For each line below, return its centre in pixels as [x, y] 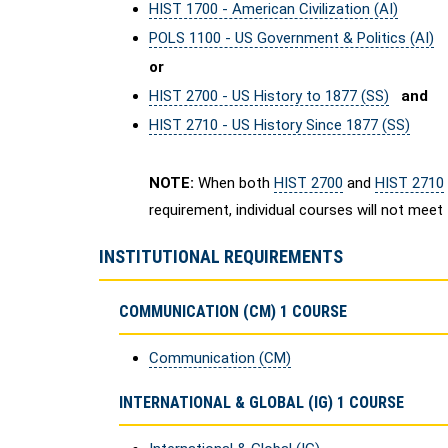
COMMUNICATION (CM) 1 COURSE [233, 311]
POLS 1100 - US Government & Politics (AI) [291, 38]
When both [234, 183]
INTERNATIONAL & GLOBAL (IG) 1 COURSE [261, 402]
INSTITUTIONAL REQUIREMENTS [221, 256]
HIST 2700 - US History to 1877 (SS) [269, 96]
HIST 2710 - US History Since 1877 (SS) [279, 125]
